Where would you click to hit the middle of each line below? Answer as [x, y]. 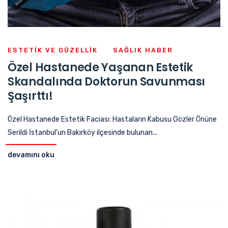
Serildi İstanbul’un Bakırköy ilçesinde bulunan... [82, 133]
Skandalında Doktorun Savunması [107, 82]
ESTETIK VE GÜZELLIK [53, 50]
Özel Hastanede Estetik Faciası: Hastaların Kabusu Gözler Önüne [112, 120]
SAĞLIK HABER [143, 50]
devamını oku [31, 155]
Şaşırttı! [30, 96]
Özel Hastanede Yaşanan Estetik [100, 68]
